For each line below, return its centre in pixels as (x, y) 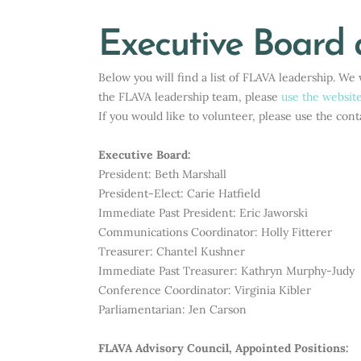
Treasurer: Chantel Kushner (172, 251)
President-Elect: (143, 193)
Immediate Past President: (169, 213)
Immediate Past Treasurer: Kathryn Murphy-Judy (226, 271)
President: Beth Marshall (162, 174)
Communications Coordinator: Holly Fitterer (215, 232)
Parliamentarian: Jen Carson (172, 309)
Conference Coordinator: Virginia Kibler (205, 290)
